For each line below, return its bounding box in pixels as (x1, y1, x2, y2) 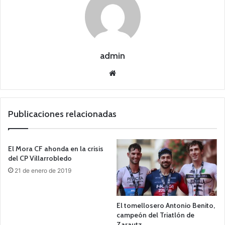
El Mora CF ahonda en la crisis (8, 144, 103, 153)
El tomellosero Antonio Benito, (117, 200, 215, 210)
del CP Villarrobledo (8, 154, 72, 163)
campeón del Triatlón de (117, 210, 194, 219)
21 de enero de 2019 (15, 167, 71, 174)
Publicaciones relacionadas (8, 108, 117, 120)
